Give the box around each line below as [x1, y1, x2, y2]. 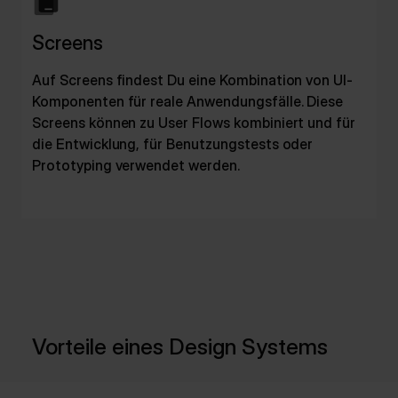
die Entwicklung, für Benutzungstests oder [32, 135, 314, 153]
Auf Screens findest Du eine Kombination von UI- [32, 71, 354, 89]
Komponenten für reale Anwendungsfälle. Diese [32, 92, 344, 110]
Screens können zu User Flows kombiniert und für [32, 114, 356, 131]
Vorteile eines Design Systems [32, 333, 328, 360]
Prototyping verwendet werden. [32, 156, 240, 174]
